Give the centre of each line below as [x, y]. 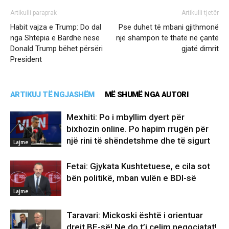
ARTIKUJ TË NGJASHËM [52, 95]
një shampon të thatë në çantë [167, 38]
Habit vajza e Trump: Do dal [56, 27]
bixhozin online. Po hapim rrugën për [138, 129]
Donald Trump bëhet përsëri [56, 49]
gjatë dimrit [200, 49]
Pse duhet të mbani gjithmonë [169, 27]
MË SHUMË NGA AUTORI [146, 95]
